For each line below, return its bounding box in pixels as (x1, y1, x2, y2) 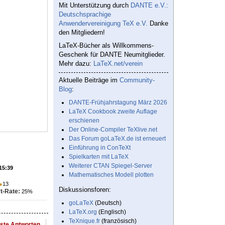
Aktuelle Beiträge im (59, 76, 120, 84)
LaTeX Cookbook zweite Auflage (69, 108, 157, 116)
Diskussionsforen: (59, 186, 111, 194)
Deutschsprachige (59, 11, 111, 19)
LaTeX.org (69, 208, 97, 216)
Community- (120, 76, 155, 84)
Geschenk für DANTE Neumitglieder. (59, 51, 165, 59)
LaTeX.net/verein (93, 60, 143, 68)
